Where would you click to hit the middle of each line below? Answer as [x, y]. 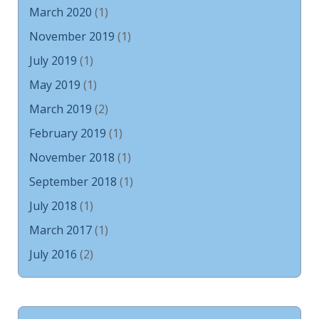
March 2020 [61, 12]
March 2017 [61, 230]
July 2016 [53, 254]
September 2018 [73, 181]
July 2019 [53, 60]
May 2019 [55, 84]
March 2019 [61, 109]
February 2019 [68, 133]
